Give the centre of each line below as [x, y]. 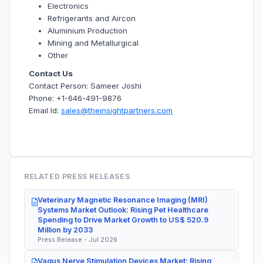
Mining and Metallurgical [93, 43]
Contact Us [51, 74]
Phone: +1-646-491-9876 [75, 98]
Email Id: [45, 111]
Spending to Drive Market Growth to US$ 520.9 [123, 220]
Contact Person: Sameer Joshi [86, 86]
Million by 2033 [65, 230]
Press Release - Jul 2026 [77, 239]
